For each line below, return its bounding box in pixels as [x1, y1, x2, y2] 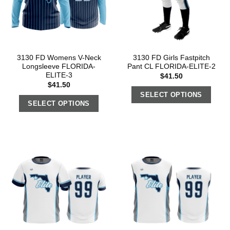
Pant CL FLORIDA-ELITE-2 [127, 63, 216, 71]
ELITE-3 [45, 71, 72, 80]
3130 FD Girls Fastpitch [132, 54, 210, 62]
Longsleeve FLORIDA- [22, 63, 95, 71]
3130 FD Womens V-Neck [16, 54, 101, 62]
